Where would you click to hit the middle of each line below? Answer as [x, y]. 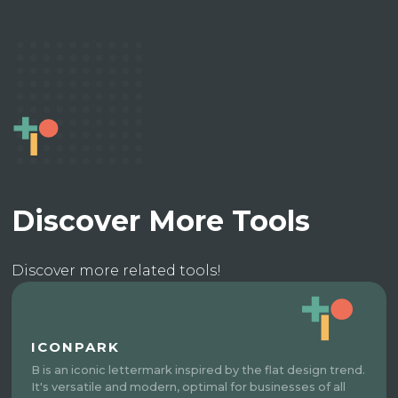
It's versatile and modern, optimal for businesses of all [189, 387]
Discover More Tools [161, 221]
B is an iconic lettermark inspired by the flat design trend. [199, 370]
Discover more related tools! [117, 271]
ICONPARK [76, 347]
